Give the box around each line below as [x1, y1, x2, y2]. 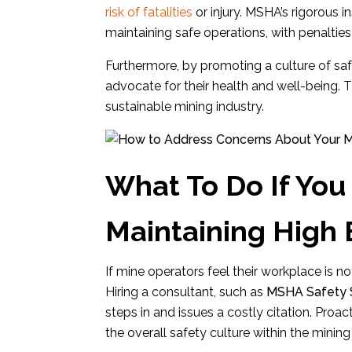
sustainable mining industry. [105, 99, 265, 114]
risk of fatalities [105, 5, 193, 20]
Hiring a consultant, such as [105, 284, 267, 299]
